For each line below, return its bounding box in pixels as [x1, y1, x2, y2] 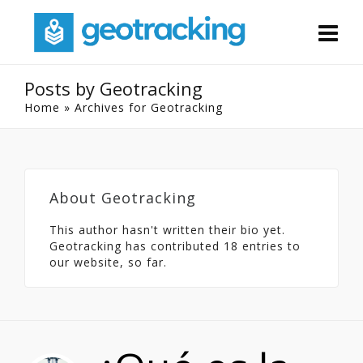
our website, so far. [49, 254, 167, 270]
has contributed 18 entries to [122, 238, 301, 254]
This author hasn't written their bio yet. [49, 222, 285, 237]
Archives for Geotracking [75, 100, 223, 115]
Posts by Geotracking [24, 76, 203, 100]
